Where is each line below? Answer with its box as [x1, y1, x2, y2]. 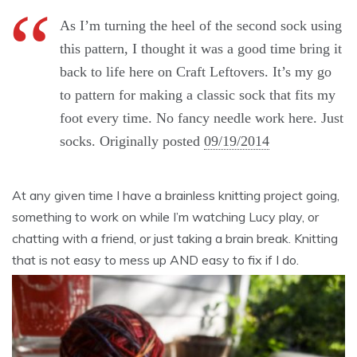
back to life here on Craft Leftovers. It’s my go [60, 63, 331, 80]
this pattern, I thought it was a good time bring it [60, 40, 342, 57]
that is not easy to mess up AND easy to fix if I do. [12, 251, 299, 268]
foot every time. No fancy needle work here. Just [60, 109, 343, 126]
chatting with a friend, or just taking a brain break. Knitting [12, 229, 338, 246]
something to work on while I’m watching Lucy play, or [12, 208, 319, 225]
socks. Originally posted [60, 132, 204, 149]
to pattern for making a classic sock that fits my [60, 86, 335, 103]
